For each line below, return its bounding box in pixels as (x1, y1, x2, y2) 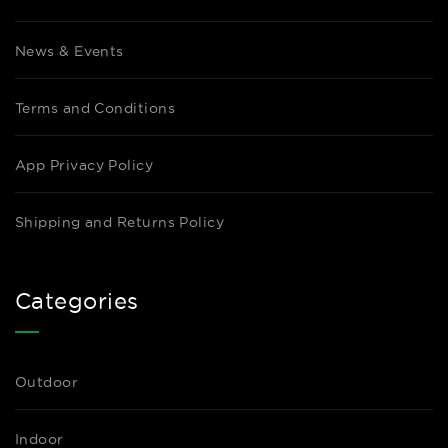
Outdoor (15, 374, 79, 390)
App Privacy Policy (15, 157, 154, 173)
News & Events (15, 43, 124, 59)
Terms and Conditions (15, 100, 175, 116)
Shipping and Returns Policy (15, 214, 225, 230)
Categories (15, 289, 139, 313)
